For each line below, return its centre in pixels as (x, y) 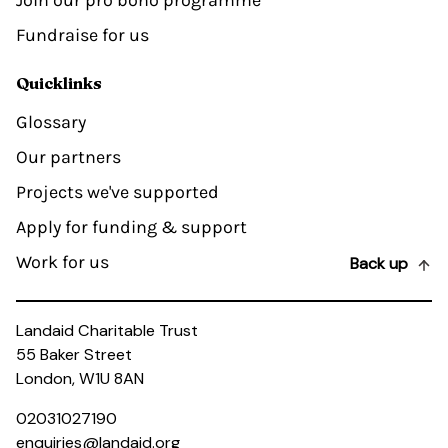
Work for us (62, 262)
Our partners (68, 157)
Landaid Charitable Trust (107, 330)
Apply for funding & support (131, 227)
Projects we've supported (117, 192)
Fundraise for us (82, 35)
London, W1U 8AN (80, 378)
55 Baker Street (74, 354)
